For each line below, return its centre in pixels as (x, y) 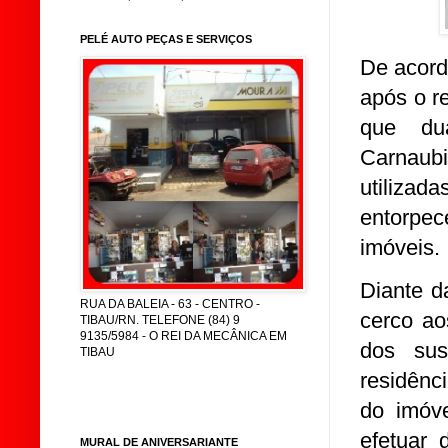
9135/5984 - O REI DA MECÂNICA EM (183, 336)
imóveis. (400, 248)
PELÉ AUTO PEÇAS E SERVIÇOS (166, 39)
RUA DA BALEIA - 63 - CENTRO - (170, 304)
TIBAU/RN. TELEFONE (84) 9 (160, 320)
